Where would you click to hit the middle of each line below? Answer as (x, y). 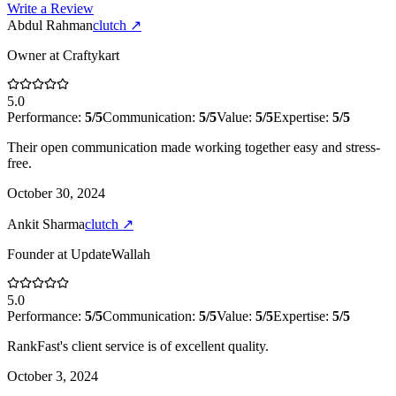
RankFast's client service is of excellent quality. (138, 346)
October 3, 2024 (53, 376)
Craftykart (91, 55)
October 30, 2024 (56, 193)
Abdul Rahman (50, 25)
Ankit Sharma (46, 224)
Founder (30, 254)
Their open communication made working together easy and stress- (194, 147)
